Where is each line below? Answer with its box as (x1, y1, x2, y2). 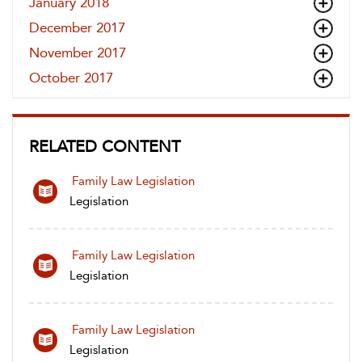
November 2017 (29, 44, 126, 61)
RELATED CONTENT (29, 137, 180, 156)
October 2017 (29, 69, 113, 86)
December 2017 (29, 19, 125, 36)
